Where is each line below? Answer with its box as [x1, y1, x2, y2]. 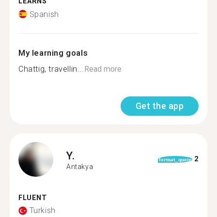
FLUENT [18, 193, 47, 202]
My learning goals [18, 47, 88, 58]
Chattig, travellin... [18, 64, 84, 74]
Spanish [29, 9, 59, 19]
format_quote [158, 156, 191, 162]
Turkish [29, 206, 56, 215]
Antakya [66, 163, 93, 170]
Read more [84, 64, 122, 74]
